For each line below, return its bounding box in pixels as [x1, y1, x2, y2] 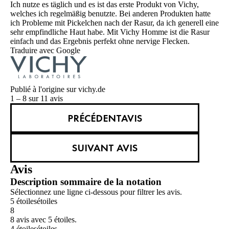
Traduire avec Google [10, 46, 80, 55]
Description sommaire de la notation [10, 176, 162, 188]
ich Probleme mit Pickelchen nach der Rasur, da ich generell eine [10, 18, 219, 28]
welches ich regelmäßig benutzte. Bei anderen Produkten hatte [10, 9, 211, 18]
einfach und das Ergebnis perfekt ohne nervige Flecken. [10, 37, 190, 46]
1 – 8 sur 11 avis [10, 94, 63, 103]
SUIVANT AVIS [72, 141, 138, 155]
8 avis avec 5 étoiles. [10, 215, 77, 224]
